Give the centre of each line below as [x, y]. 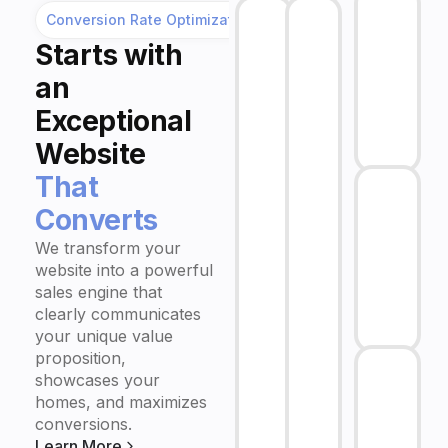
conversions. [84, 423]
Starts [76, 54]
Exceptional [113, 120]
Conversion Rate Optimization [150, 19]
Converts [96, 219]
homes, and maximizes [121, 401]
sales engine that [99, 291]
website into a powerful [124, 269]
